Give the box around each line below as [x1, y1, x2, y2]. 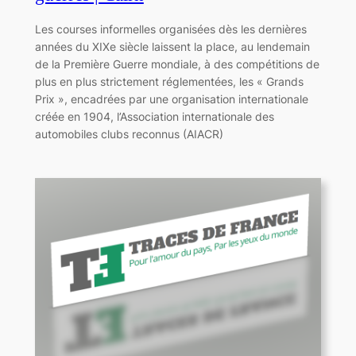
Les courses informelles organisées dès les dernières [34, 22, 307, 37]
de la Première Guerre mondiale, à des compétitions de [34, 57, 319, 72]
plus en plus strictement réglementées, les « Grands [34, 75, 304, 89]
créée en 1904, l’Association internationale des [34, 110, 274, 124]
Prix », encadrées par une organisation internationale [34, 92, 308, 106]
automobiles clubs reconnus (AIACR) [34, 127, 223, 141]
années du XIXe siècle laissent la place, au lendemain [34, 40, 310, 54]
